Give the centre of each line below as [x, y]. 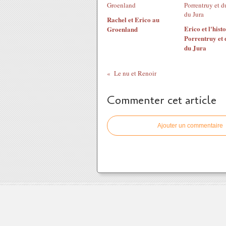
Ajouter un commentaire [190, 126]
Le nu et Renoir [135, 73]
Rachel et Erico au [133, 19]
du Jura [195, 48]
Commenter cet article [162, 100]
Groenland [122, 29]
